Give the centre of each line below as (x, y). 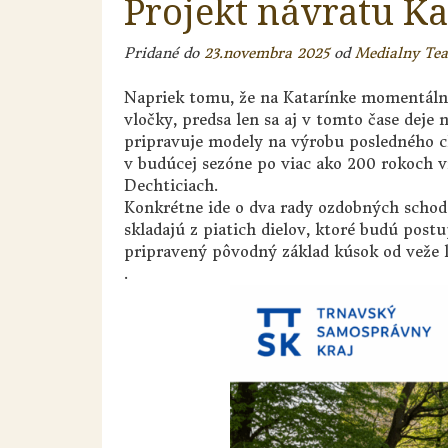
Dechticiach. (171, 185)
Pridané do (164, 53)
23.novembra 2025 (266, 53)
